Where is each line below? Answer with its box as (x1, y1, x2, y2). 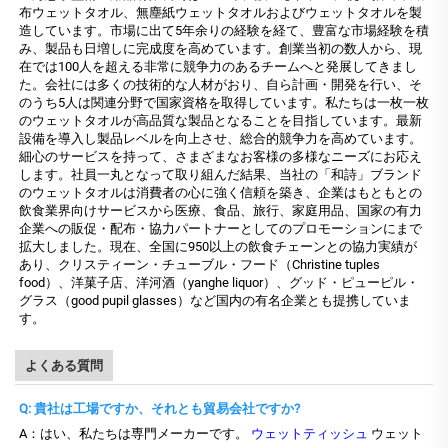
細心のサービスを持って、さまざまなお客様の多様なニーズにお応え (19, 149, 422, 165)
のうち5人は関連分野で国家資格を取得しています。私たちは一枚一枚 (19, 95, 429, 111)
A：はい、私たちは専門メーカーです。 (19, 426, 251, 442)
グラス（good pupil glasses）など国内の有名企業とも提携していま (19, 293, 411, 309)
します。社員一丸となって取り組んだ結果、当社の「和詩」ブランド (19, 167, 422, 183)
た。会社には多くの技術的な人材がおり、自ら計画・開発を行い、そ (19, 77, 422, 93)
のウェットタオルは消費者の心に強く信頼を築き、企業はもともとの (19, 185, 422, 201)
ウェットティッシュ (251, 426, 371, 442)
